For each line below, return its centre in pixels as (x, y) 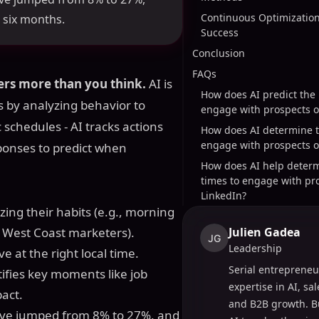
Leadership (255, 248)
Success (220, 32)
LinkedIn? (224, 195)
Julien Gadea (265, 232)
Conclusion (219, 53)
